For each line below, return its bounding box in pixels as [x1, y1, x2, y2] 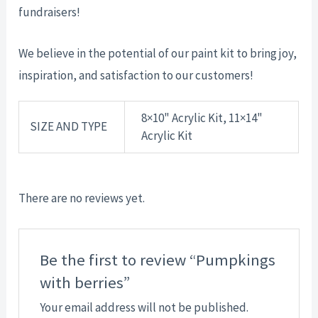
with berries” [39, 272, 130, 292]
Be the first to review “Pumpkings [39, 249, 275, 270]
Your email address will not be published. [39, 299, 248, 315]
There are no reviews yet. [18, 190, 146, 206]
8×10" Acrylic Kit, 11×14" [141, 110, 263, 126]
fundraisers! [18, 4, 81, 20]
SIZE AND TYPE [30, 119, 108, 135]
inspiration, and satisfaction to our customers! [18, 67, 254, 83]
